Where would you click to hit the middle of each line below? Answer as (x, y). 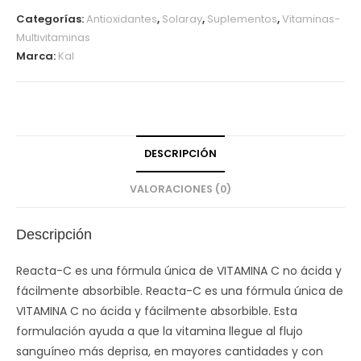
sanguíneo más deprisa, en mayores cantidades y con (170, 351)
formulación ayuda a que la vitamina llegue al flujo (160, 331)
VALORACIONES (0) (180, 189)
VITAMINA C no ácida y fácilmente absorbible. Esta (157, 311)
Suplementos (242, 19)
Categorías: (51, 19)
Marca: (37, 56)
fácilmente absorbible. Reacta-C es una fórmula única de (180, 291)
